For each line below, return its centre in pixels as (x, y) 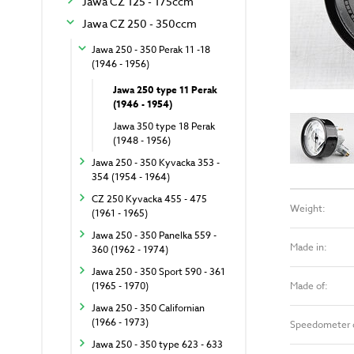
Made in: (309, 247)
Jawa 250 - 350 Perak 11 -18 (151, 50)
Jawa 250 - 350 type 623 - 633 (157, 345)
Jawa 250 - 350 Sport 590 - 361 (158, 272)
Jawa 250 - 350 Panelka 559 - (154, 235)
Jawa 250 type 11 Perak (165, 90)
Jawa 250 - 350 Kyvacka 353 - (156, 163)
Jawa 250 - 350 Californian (148, 308)
